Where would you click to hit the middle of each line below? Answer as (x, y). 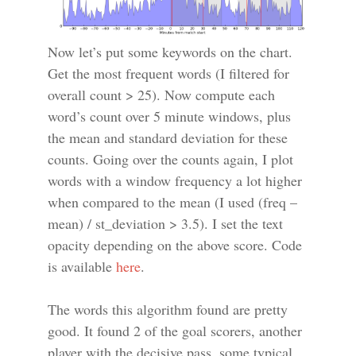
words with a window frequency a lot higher (175, 180)
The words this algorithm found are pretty (168, 309)
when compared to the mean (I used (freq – (172, 201)
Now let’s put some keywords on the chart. (170, 51)
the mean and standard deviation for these (168, 137)
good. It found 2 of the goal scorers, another (175, 330)
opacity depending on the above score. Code (175, 244)
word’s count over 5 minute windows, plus (169, 116)
